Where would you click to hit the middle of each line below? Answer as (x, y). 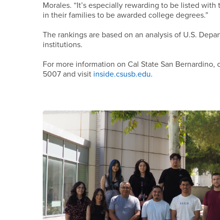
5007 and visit (68, 74)
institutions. (63, 45)
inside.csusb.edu (122, 74)
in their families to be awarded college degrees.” (126, 15)
